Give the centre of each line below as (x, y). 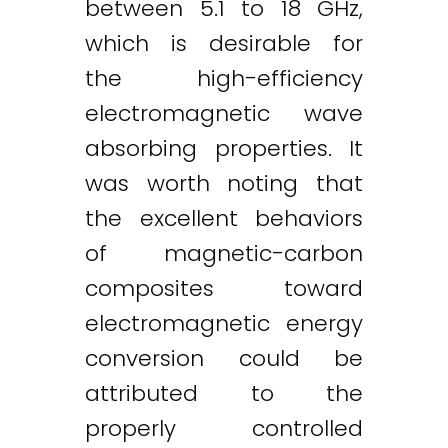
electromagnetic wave (224, 113)
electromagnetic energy (224, 323)
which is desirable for (224, 43)
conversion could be (224, 358)
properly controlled (224, 428)
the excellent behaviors (224, 218)
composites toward (224, 288)
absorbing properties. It (224, 148)
